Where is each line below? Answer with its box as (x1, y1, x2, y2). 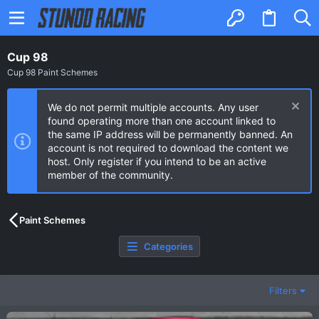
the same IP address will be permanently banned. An (48, 128, 293, 140)
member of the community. (48, 169, 173, 181)
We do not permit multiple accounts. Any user (48, 101, 258, 113)
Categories (144, 241, 194, 252)
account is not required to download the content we (48, 142, 288, 154)
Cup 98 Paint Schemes (7, 67, 98, 78)
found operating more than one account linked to (48, 115, 276, 127)
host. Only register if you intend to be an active (48, 155, 266, 167)
